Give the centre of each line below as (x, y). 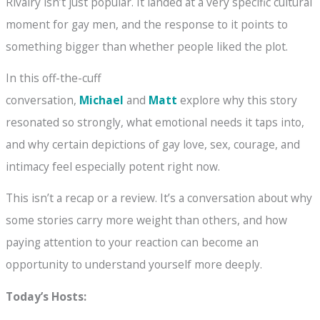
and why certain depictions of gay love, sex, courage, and (153, 145)
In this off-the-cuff (54, 78)
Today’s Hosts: (46, 296)
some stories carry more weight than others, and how (147, 220)
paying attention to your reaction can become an (132, 242)
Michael (102, 100)
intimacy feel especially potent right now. (113, 167)
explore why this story (237, 100)
